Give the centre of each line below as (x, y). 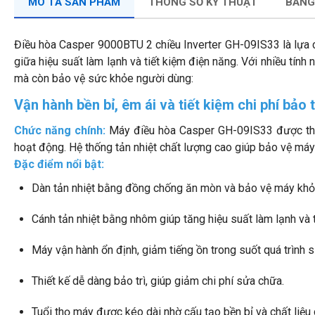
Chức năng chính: (62, 130)
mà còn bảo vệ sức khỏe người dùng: (104, 78)
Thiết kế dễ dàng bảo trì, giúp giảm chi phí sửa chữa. (158, 281)
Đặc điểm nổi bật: (59, 164)
